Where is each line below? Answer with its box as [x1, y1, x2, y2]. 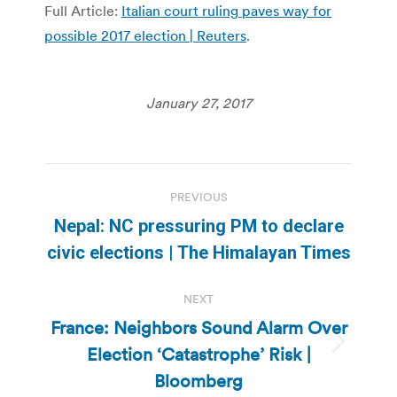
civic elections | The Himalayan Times [46, 241, 351, 263]
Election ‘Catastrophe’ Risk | [86, 342, 311, 366]
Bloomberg [154, 369, 243, 393]
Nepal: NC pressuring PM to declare [53, 214, 344, 237]
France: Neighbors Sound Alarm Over [50, 315, 347, 339]
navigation [43, 202, 187, 238]
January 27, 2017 [145, 93, 252, 112]
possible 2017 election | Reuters [44, 26, 246, 44]
